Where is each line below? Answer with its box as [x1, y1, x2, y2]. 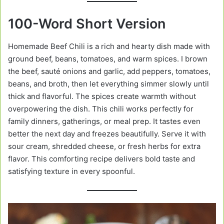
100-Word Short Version [8, 15, 165, 32]
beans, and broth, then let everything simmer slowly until [8, 78, 209, 88]
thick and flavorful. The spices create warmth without [8, 91, 196, 101]
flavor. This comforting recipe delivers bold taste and [8, 153, 195, 163]
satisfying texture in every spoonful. [8, 166, 135, 176]
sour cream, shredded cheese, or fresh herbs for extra [8, 141, 200, 151]
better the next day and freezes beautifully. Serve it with [8, 128, 206, 138]
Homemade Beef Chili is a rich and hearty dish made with [8, 41, 210, 51]
